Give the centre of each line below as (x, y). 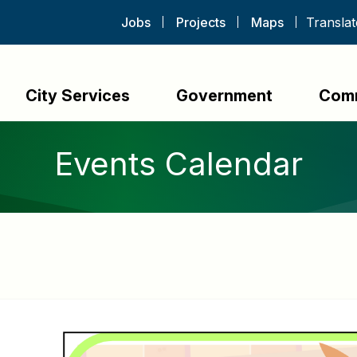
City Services (78, 96)
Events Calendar (178, 164)
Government (224, 96)
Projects (201, 22)
